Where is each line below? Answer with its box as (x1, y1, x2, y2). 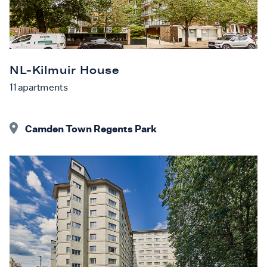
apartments (16, 81, 68, 93)
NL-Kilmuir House (10, 63, 119, 77)
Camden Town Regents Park (25, 122, 157, 135)
